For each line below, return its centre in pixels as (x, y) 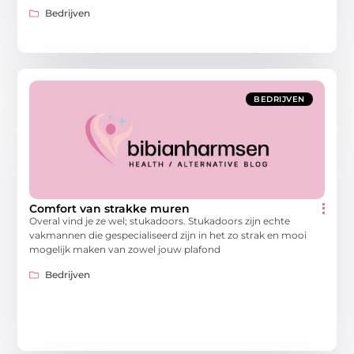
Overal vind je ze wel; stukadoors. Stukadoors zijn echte (160, 220)
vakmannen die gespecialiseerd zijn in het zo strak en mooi (168, 235)
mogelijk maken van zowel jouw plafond (125, 249)
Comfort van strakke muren (110, 208)
